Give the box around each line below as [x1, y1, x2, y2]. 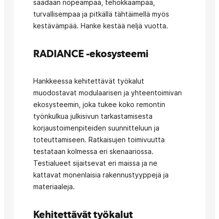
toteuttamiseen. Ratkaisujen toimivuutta [33, 135, 165, 144]
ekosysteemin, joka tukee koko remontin [33, 100, 165, 109]
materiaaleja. [33, 182, 75, 191]
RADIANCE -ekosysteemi [33, 47, 149, 60]
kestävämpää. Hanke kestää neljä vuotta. [33, 22, 168, 30]
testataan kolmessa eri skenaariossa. [33, 147, 153, 155]
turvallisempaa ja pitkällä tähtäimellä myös [33, 10, 169, 18]
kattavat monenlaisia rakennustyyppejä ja [33, 171, 169, 179]
